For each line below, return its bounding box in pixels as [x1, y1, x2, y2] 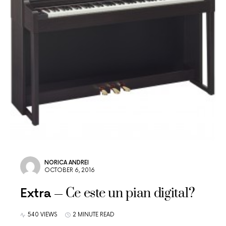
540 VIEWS [28, 211, 57, 218]
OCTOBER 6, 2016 [44, 167, 95, 174]
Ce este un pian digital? [65, 185, 195, 202]
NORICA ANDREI [44, 159, 89, 166]
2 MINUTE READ [73, 211, 115, 218]
